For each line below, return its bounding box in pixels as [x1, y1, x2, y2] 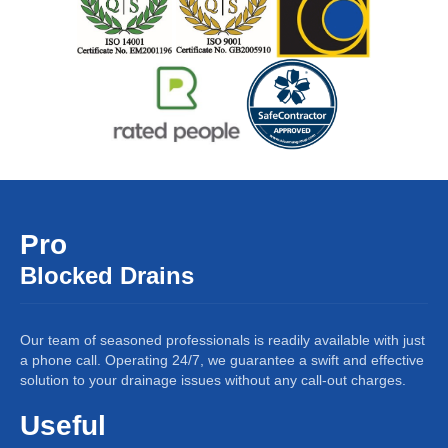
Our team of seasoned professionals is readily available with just [20, 331, 425, 348]
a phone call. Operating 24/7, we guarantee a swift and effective [20, 351, 424, 368]
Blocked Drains [20, 261, 194, 289]
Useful [20, 409, 106, 441]
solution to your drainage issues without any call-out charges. [20, 371, 406, 388]
